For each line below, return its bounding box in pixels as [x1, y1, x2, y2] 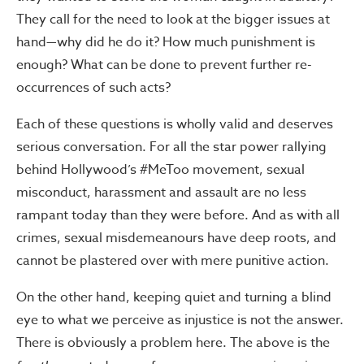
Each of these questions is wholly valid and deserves [16, 114, 333, 134]
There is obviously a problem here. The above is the [16, 332, 330, 353]
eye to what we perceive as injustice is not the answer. [16, 310, 344, 330]
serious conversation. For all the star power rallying [16, 136, 327, 157]
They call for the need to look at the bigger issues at [16, 9, 330, 29]
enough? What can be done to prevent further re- [16, 54, 312, 75]
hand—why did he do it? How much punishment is [16, 32, 315, 52]
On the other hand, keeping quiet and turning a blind [16, 287, 331, 307]
